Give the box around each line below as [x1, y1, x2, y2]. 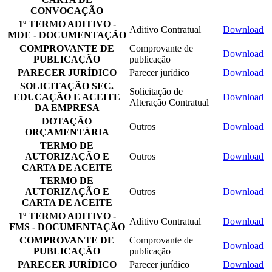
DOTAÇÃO [42, 115, 92, 126]
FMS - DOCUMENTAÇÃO [8, 221, 125, 232]
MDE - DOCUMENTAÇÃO [7, 29, 126, 40]
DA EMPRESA [34, 102, 100, 113]
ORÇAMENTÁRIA [24, 126, 109, 137]
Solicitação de [129, 86, 183, 97]
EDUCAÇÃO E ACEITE [13, 91, 120, 102]
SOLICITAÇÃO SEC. [20, 80, 114, 91]
